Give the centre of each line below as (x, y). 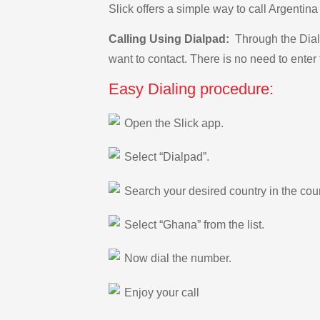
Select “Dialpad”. (167, 157)
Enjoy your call (162, 292)
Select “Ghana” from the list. (194, 224)
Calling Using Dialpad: (170, 39)
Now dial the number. (178, 259)
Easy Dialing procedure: (191, 89)
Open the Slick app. (174, 123)
